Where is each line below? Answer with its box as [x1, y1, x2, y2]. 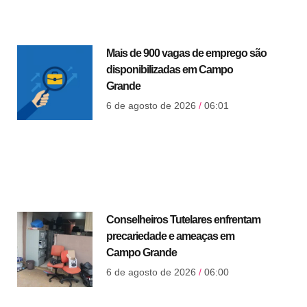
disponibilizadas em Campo [106, 64, 233, 76]
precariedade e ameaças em [106, 230, 234, 243]
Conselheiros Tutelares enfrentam [106, 214, 260, 226]
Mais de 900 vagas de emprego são [106, 47, 267, 60]
